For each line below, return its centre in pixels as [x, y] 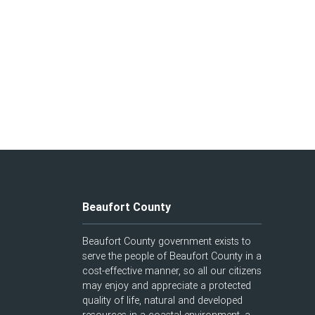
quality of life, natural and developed [162, 300]
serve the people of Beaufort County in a [172, 256]
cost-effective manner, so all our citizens [172, 271]
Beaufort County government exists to [167, 241]
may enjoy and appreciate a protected [167, 285]
